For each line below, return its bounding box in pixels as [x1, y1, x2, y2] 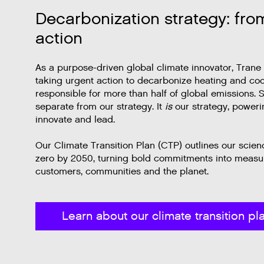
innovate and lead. [35, 114, 115, 127]
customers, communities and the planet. [35, 166, 209, 179]
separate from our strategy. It [35, 101, 165, 114]
